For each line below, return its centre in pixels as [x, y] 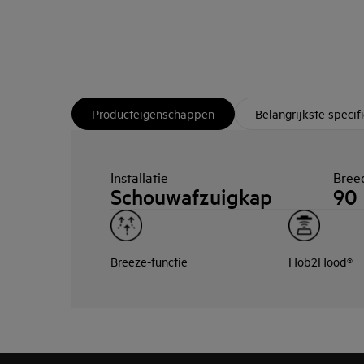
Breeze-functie [149, 261]
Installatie [139, 177]
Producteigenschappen [153, 113]
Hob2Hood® [321, 261]
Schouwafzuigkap [191, 197]
